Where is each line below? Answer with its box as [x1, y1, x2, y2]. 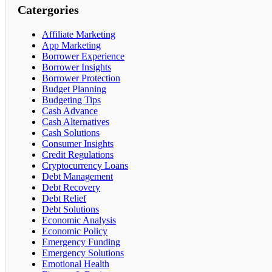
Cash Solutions [42, 127, 100, 138]
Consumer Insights [42, 138, 114, 149]
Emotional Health [42, 258, 109, 269]
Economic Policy [42, 225, 107, 236]
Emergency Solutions [42, 247, 124, 258]
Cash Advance [42, 105, 98, 116]
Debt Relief [42, 192, 86, 203]
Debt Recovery [42, 182, 100, 192]
